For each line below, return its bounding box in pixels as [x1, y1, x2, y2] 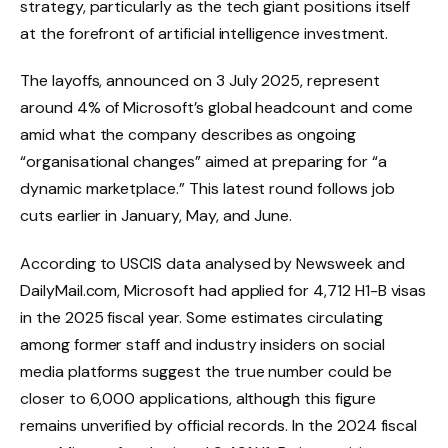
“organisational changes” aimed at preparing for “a [20, 151, 387, 173]
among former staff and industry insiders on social [20, 334, 385, 356]
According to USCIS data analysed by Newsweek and [20, 253, 405, 275]
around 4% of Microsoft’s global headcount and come [20, 97, 413, 119]
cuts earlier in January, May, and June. [20, 205, 293, 227]
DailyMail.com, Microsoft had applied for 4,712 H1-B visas [20, 280, 427, 302]
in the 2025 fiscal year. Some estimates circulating [20, 307, 383, 329]
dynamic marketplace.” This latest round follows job [20, 178, 395, 200]
